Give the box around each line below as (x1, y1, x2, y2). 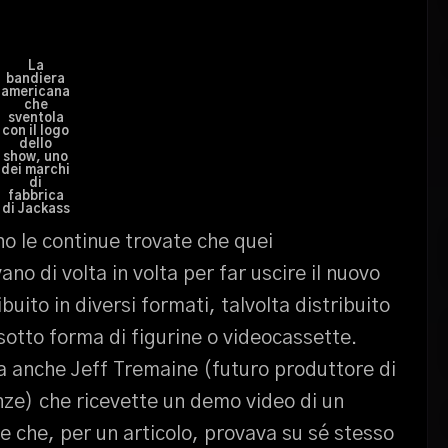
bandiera (6, 73, 66, 86)
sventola (7, 112, 64, 125)
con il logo (2, 125, 70, 138)
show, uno (3, 151, 69, 164)
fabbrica (7, 190, 64, 203)
